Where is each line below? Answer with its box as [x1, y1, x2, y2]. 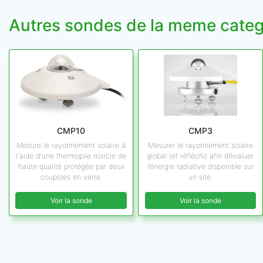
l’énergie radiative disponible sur [147, 162, 254, 171]
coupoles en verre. [40, 173, 102, 182]
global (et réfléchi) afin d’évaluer [147, 151, 254, 161]
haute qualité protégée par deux [18, 162, 124, 171]
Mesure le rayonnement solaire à [16, 141, 126, 150]
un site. [188, 173, 213, 182]
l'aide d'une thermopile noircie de [16, 151, 127, 161]
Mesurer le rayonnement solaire [147, 141, 253, 150]
